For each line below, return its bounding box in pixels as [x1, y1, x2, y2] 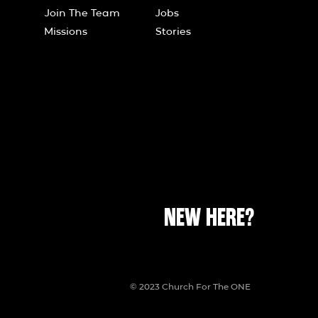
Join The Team [45, 6, 120, 19]
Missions [44, 25, 87, 38]
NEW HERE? [164, 203, 254, 233]
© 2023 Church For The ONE [130, 281, 251, 292]
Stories [155, 25, 191, 38]
